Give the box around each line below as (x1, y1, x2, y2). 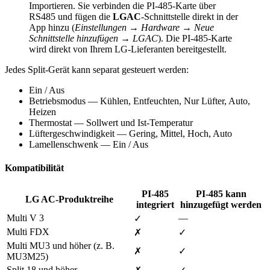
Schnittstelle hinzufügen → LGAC (29, 33, 158, 44)
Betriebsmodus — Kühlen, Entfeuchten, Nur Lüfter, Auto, (29, 96, 250, 107)
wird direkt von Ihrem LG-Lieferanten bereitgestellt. (29, 44, 227, 55)
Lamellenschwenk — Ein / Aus (29, 139, 148, 150)
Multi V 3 (7, 212, 44, 223)
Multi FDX (7, 226, 49, 237)
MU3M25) (7, 251, 48, 262)
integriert (136, 199, 174, 210)
